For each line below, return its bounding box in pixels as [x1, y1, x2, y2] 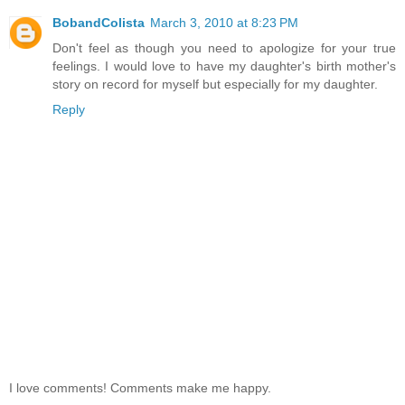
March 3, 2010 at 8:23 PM [150, 15, 298, 31]
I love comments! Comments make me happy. [9, 380, 271, 395]
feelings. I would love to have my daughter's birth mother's [52, 59, 396, 74]
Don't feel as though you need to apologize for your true [52, 41, 396, 56]
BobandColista [52, 15, 145, 31]
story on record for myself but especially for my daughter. [52, 77, 378, 92]
